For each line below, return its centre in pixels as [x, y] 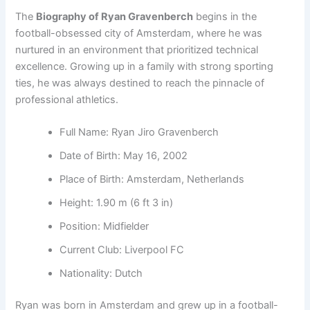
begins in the [225, 17]
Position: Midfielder [104, 227]
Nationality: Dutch [101, 274]
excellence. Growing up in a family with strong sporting [145, 67]
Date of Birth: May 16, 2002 [124, 156]
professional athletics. [67, 100]
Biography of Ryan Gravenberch [115, 17]
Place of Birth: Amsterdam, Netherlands [152, 180]
